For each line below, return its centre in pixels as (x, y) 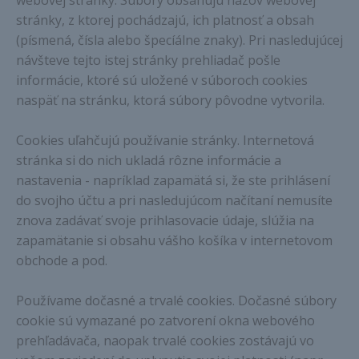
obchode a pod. (62, 260)
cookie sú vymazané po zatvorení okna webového (165, 321)
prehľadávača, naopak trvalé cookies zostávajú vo (165, 341)
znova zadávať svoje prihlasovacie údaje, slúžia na (165, 220)
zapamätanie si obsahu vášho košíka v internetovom (174, 240)
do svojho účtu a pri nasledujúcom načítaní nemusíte (174, 200)
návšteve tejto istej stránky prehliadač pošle (148, 60)
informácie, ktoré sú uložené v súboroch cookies (162, 80)
